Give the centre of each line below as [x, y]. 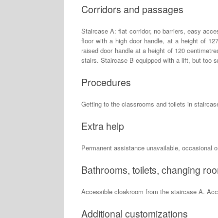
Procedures [106, 82]
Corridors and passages [132, 9]
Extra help [103, 126]
